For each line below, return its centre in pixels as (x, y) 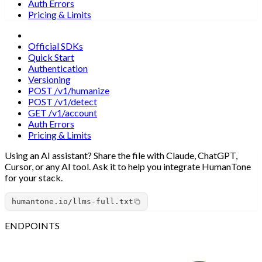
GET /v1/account (63, 112)
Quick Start (51, 57)
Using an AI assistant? (48, 155)
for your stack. (34, 177)
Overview (48, 35)
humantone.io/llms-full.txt (73, 202)
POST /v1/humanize (69, 90)
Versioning (49, 79)
